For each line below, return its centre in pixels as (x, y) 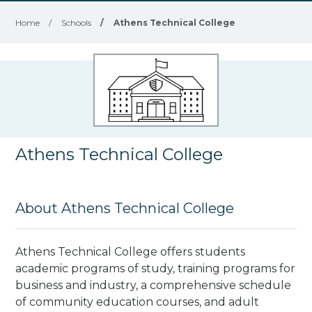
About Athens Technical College (125, 208)
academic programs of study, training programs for (156, 268)
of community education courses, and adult (138, 302)
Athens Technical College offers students (131, 251)
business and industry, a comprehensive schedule (154, 285)
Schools (77, 23)
